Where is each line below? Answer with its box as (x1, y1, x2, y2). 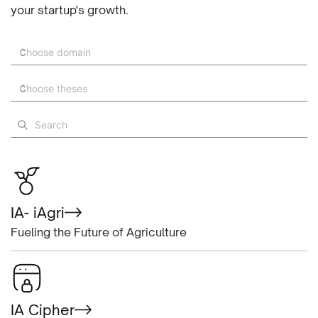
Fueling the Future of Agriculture (11, 224, 187, 239)
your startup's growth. (11, 3, 128, 17)
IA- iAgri (11, 203, 65, 221)
